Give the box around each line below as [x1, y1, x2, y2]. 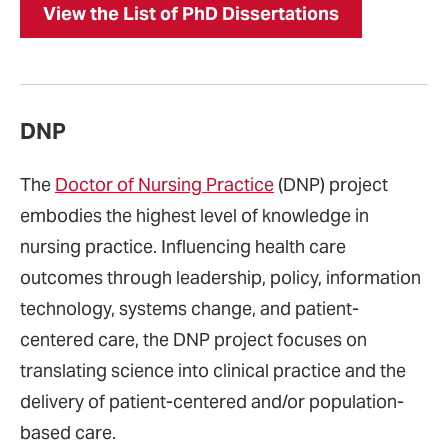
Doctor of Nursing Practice [55, 173, 274, 196]
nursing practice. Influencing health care [20, 235, 346, 258]
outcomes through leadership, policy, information [20, 266, 421, 289]
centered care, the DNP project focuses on [20, 328, 367, 351]
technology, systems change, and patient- [20, 297, 359, 320]
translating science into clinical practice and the [20, 359, 406, 382]
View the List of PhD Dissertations [43, 2, 339, 25]
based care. [20, 421, 116, 444]
